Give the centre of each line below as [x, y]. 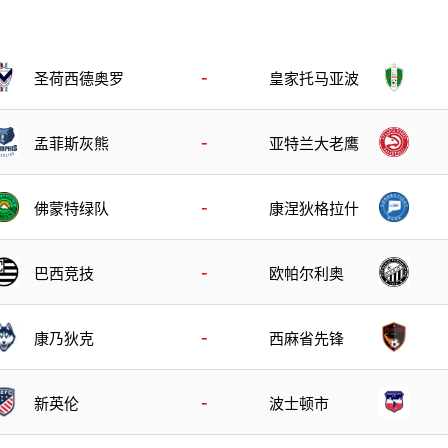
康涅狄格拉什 [314, 208]
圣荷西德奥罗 [79, 78]
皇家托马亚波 [314, 78]
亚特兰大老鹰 [314, 143]
